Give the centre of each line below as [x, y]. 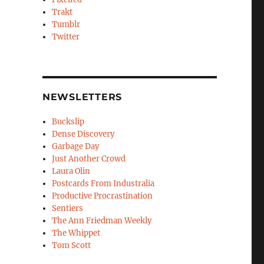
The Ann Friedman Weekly [102, 221]
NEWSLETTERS [82, 97]
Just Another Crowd [89, 159]
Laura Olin [71, 171]
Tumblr [66, 25]
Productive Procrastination [103, 196]
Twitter [66, 37]
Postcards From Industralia [103, 184]
